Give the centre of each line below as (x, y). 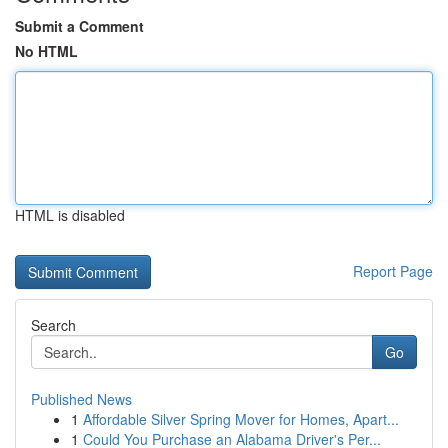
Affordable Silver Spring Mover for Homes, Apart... (241, 419)
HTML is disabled (70, 215)
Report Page (393, 271)
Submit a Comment (79, 26)
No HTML (46, 51)
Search (53, 325)
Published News (81, 399)
